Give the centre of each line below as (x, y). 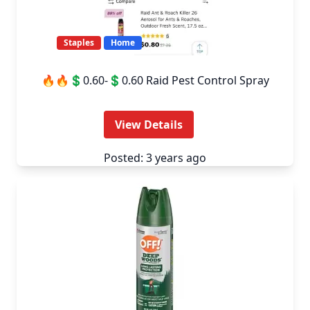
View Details (149, 125)
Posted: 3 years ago (155, 158)
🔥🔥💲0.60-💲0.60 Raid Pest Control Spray (155, 80)
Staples (79, 43)
